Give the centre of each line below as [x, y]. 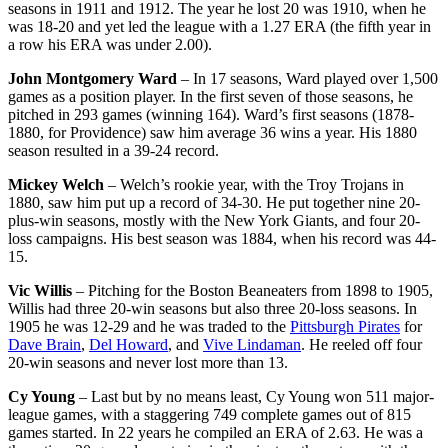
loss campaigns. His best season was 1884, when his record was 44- [222, 238]
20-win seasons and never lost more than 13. [148, 362]
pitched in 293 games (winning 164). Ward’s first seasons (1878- [211, 114]
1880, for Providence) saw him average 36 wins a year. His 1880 [212, 132]
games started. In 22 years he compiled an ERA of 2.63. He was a [215, 432]
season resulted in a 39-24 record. [113, 150]
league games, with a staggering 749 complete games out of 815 [209, 414]
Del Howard [128, 344]
